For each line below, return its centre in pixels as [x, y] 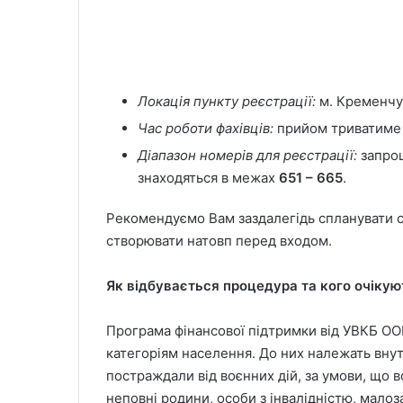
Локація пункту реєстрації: [228, 102]
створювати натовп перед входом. [219, 241]
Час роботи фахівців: [207, 129]
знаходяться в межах [208, 178]
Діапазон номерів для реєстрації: [249, 156]
